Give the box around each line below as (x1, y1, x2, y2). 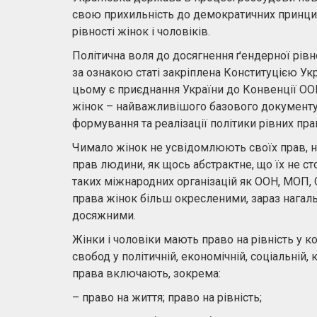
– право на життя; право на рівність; (72, 291, 262, 304)
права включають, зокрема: (72, 267, 221, 280)
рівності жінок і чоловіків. (72, 25, 210, 38)
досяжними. (72, 209, 136, 222)
